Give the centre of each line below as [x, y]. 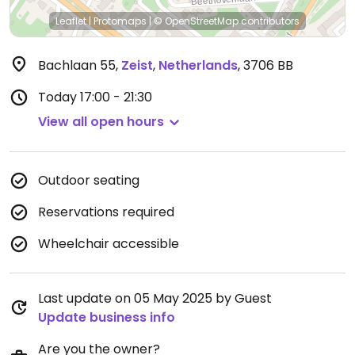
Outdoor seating [89, 180]
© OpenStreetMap [196, 21]
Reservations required [106, 212]
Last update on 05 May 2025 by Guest [155, 298]
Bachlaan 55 [77, 65]
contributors [269, 21]
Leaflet [71, 21]
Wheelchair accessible [109, 244]
